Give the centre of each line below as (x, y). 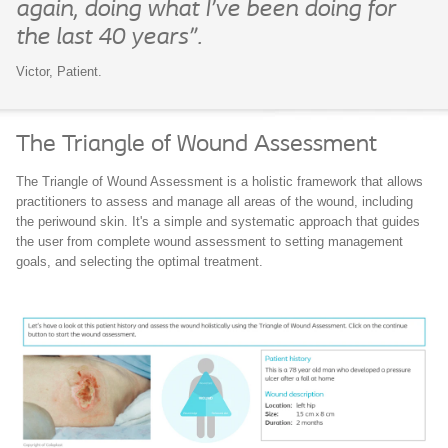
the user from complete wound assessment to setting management (209, 242)
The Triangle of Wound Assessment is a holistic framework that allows (219, 182)
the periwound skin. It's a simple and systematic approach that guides (218, 222)
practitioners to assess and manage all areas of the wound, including (214, 202)
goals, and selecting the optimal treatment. (139, 262)
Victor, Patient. (59, 72)
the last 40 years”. (109, 38)
